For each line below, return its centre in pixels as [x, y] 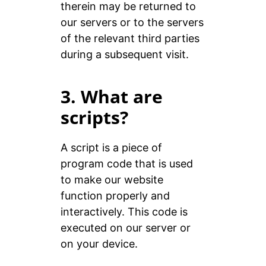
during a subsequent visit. [124, 55]
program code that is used [126, 164]
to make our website [112, 180]
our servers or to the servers [132, 23]
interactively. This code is [124, 212]
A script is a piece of [111, 148]
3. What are [111, 97]
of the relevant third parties [130, 39]
